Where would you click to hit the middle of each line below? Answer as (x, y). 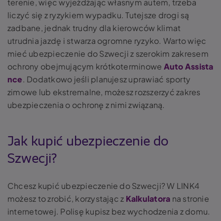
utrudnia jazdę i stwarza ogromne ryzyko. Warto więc (107, 40)
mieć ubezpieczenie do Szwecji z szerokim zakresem (108, 53)
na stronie (190, 198)
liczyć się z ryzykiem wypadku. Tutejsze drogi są (98, 15)
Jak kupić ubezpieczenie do (88, 141)
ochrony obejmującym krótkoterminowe (86, 66)
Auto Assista (188, 66)
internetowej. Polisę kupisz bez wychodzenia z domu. (109, 211)
